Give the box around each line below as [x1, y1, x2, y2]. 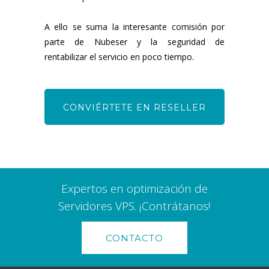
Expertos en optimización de [61, 180, 208, 196]
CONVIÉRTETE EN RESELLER [63, 101, 206, 113]
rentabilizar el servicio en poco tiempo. [44, 50, 194, 62]
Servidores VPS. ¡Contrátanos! [58, 198, 211, 214]
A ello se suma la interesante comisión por [44, 20, 225, 32]
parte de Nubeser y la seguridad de [44, 35, 225, 47]
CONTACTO [106, 232, 163, 244]
